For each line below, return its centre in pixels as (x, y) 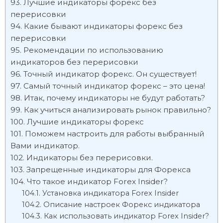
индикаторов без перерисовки (74, 62)
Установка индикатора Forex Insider (110, 193)
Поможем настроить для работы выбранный (115, 134)
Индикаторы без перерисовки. (90, 158)
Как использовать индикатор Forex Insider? (126, 216)
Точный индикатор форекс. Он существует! (110, 74)
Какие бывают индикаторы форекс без (103, 26)
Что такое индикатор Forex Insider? (97, 181)
